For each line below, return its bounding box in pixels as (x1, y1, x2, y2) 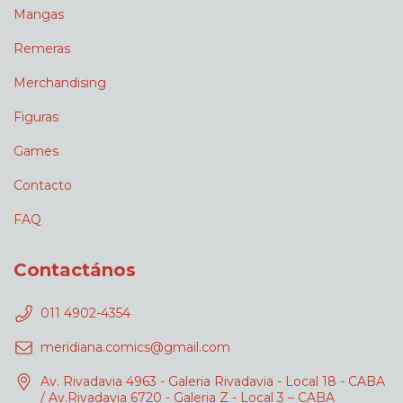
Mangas (13, 6, 64, 23)
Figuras (13, 109, 58, 126)
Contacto (13, 177, 72, 194)
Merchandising (13, 75, 106, 92)
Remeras (13, 40, 70, 58)
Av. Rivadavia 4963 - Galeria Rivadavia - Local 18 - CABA (40, 373, 385, 390)
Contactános (13, 259, 136, 282)
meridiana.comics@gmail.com (40, 339, 230, 356)
